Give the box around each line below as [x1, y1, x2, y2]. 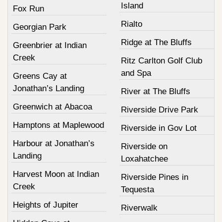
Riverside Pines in [120, 172, 188, 182]
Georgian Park [13, 22, 66, 32]
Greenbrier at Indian [13, 41, 87, 51]
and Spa [120, 68, 151, 78]
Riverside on [120, 142, 167, 152]
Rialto [120, 19, 142, 29]
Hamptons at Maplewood [13, 120, 104, 130]
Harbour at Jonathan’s [13, 139, 95, 149]
